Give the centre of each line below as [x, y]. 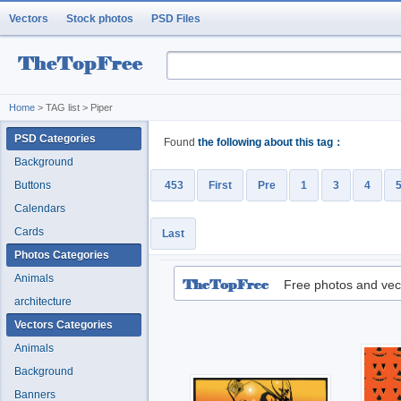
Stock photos [100, 19]
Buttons [33, 185]
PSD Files [176, 19]
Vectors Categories [64, 325]
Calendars [40, 209]
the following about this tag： [271, 142]
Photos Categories [62, 255]
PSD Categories [55, 139]
